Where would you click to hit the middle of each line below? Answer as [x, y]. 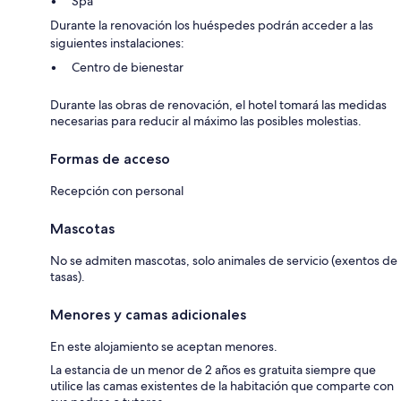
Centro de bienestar [128, 68]
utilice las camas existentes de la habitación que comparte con [222, 386]
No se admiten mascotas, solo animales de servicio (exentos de [224, 261]
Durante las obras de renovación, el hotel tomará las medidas [218, 105]
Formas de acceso [110, 159]
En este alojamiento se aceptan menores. [164, 347]
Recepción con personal [117, 191]
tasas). [68, 277]
